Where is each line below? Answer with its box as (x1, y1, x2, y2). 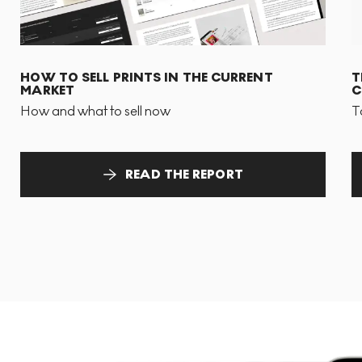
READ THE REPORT (125, 166, 243, 182)
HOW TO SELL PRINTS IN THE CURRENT (20, 69, 273, 85)
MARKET (20, 82, 74, 98)
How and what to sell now (20, 103, 171, 119)
